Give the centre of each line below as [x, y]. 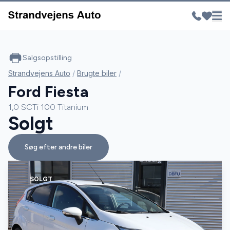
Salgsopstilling [47, 58]
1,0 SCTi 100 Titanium [48, 107]
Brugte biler [97, 73]
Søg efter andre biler [59, 147]
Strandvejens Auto [39, 73]
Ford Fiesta [48, 92]
